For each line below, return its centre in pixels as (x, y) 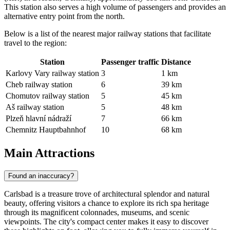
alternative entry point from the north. (64, 16)
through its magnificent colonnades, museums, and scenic (97, 212)
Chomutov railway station (47, 95)
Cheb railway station (39, 84)
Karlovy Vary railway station (52, 73)
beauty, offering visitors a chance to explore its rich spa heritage (107, 203)
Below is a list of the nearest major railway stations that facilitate (108, 33)
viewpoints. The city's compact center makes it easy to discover (106, 221)
